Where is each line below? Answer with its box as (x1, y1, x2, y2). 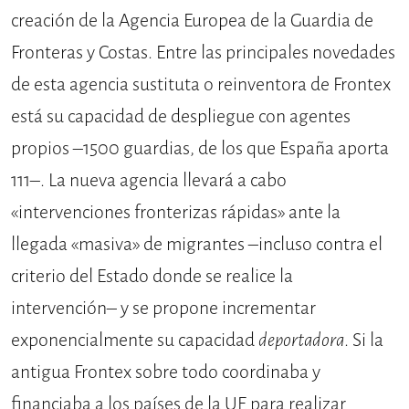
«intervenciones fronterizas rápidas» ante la (11, 200, 341, 225)
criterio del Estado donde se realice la (11, 264, 293, 289)
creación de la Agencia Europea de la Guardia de (11, 8, 373, 34)
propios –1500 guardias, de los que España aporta (11, 136, 389, 162)
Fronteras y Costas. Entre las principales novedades (11, 40, 395, 66)
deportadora (258, 328, 344, 353)
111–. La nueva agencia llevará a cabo (11, 168, 287, 194)
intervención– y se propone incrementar (11, 296, 316, 321)
